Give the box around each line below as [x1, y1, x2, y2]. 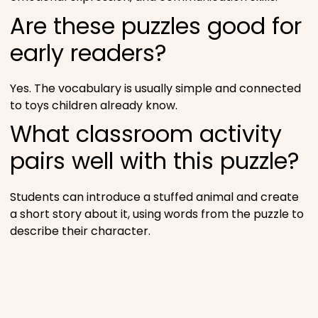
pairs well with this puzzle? [10, 145, 300, 177]
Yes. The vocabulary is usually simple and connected [10, 79, 301, 97]
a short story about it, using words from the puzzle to [10, 205, 304, 222]
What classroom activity [10, 118, 282, 150]
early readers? [10, 36, 167, 69]
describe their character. [10, 222, 150, 239]
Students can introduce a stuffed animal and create [10, 188, 299, 205]
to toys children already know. [10, 97, 177, 114]
